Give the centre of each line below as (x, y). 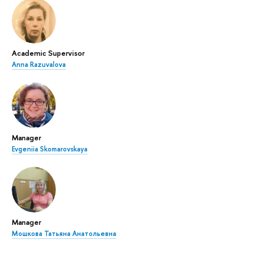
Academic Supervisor (48, 53)
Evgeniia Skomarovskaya (50, 149)
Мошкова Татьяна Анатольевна (64, 234)
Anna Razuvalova (39, 65)
